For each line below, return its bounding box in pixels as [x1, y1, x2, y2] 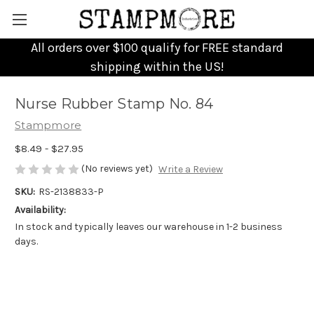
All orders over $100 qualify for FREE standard [31, 40, 283, 55]
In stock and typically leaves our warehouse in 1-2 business [15, 221, 282, 233]
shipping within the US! [90, 59, 224, 74]
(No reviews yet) [81, 162, 153, 175]
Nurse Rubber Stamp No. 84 [15, 95, 214, 113]
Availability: [15, 204, 66, 217]
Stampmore [15, 118, 82, 132]
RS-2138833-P [38, 186, 104, 198]
